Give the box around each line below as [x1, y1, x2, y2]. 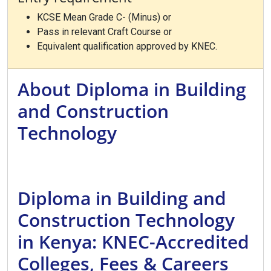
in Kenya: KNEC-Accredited [18, 229, 249, 254]
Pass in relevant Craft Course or [37, 26, 172, 38]
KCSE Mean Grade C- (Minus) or [37, 11, 171, 23]
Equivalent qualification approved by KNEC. [37, 41, 217, 52]
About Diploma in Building [18, 77, 246, 102]
